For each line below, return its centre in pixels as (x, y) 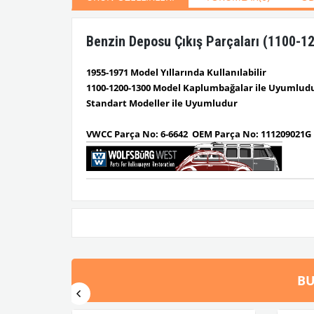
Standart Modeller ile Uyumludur (162, 103)
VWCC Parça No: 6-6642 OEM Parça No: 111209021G (199, 134)
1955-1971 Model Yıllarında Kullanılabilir (176, 72)
